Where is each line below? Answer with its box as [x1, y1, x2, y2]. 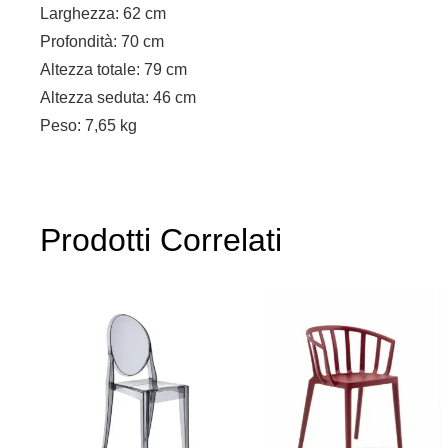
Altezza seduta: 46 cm [40, 88, 196, 106]
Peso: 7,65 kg [40, 116, 137, 134]
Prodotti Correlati [40, 221, 282, 258]
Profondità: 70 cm [40, 32, 164, 50]
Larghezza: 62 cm [40, 4, 166, 22]
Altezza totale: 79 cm [40, 60, 187, 78]
